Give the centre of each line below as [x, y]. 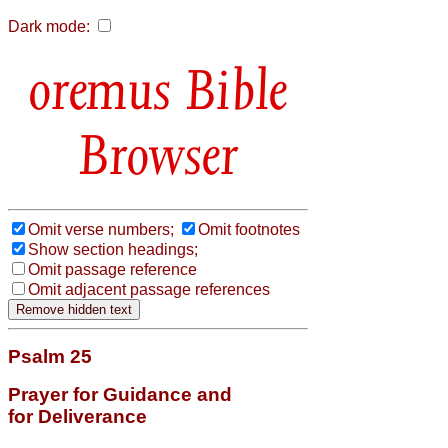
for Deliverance [77, 416]
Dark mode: [49, 26]
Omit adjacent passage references [149, 289]
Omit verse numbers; [101, 229]
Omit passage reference [112, 269]
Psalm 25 [50, 356]
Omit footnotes [249, 229]
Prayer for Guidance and [120, 394]
